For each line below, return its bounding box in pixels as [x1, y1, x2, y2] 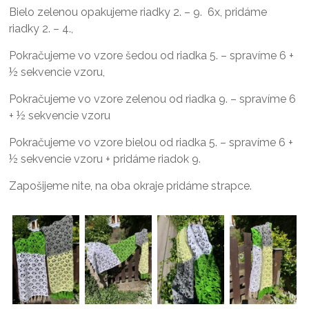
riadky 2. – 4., [9, 22, 74, 35]
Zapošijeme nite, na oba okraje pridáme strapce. [9, 179, 252, 192]
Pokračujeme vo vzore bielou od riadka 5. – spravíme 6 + [9, 136, 294, 149]
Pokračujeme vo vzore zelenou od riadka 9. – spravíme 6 [9, 92, 297, 106]
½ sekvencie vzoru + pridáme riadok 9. [9, 152, 201, 166]
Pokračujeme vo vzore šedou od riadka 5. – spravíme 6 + [9, 49, 295, 62]
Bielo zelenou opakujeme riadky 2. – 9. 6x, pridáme [9, 6, 268, 19]
